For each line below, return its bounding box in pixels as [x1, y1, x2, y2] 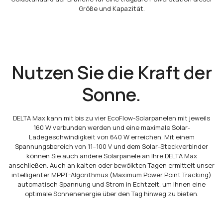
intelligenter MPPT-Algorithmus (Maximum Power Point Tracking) [11, 170, 212, 180]
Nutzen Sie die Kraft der [11, 60, 212, 85]
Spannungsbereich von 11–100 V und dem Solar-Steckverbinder [15, 142, 208, 151]
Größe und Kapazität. [78, 4, 145, 13]
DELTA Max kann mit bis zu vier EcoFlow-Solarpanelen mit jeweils [13, 113, 210, 123]
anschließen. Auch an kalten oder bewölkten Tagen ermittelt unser [8, 161, 215, 170]
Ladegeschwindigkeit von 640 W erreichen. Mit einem [28, 132, 195, 142]
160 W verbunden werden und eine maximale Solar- [33, 123, 190, 132]
